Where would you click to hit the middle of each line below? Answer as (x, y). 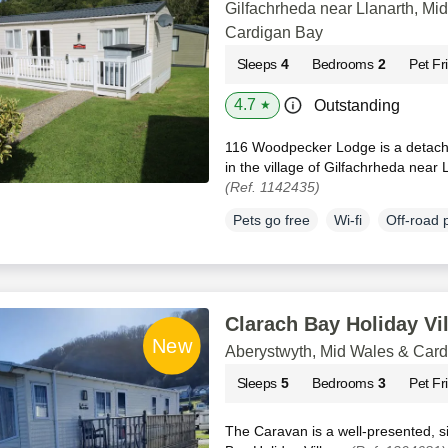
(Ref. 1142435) (272, 187)
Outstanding (356, 105)
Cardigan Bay (273, 32)
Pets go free (271, 219)
